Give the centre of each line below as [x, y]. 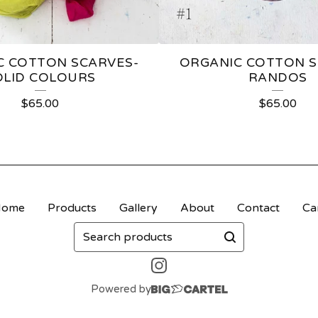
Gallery [138, 208]
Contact [258, 208]
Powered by [121, 289]
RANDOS [278, 77]
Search [92, 230]
